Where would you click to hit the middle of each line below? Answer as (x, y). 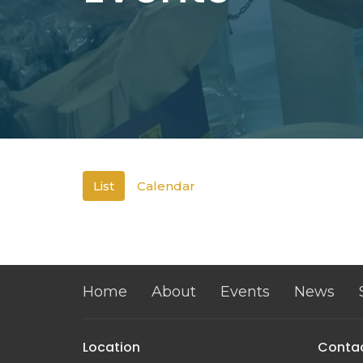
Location (111, 348)
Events (245, 292)
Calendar (166, 186)
